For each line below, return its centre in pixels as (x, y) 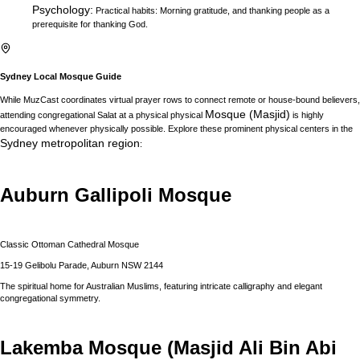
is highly (307, 115)
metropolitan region (89, 143)
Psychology (61, 9)
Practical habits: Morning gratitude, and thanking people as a (213, 10)
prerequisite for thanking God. (90, 24)
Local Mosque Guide (76, 76)
